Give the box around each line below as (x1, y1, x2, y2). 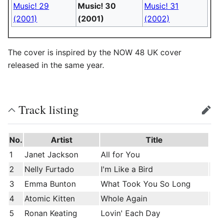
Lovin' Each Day (101, 208, 160, 218)
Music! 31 (144, 1, 179, 11)
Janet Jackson (24, 150, 78, 159)
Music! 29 (13, 1, 49, 11)
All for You (101, 150, 140, 159)
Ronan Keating (24, 208, 77, 218)
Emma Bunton (24, 179, 76, 189)
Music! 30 (78, 1, 116, 11)
